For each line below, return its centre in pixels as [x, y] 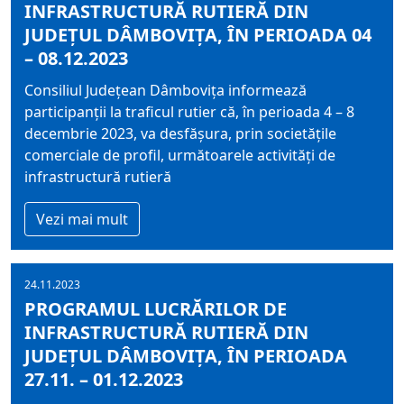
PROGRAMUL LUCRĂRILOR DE [156, 309]
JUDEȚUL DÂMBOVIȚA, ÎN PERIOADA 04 [198, 35]
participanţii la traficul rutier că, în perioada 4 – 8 [189, 112]
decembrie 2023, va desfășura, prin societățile [180, 133]
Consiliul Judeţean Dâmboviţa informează [165, 90]
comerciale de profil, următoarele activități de [180, 155]
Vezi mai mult [82, 219]
